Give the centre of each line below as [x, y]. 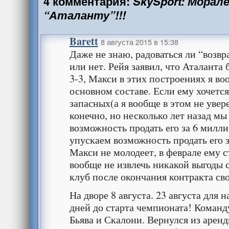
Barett [84, 41]
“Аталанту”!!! [84, 15]
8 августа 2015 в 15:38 [139, 42]
